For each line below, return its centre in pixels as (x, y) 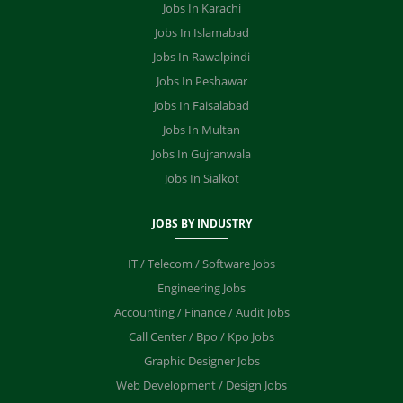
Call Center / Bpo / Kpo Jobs (201, 336)
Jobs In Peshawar (201, 81)
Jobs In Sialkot (201, 178)
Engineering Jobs (201, 288)
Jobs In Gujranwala (201, 154)
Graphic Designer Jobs (201, 361)
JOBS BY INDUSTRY (201, 223)
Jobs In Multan (201, 130)
